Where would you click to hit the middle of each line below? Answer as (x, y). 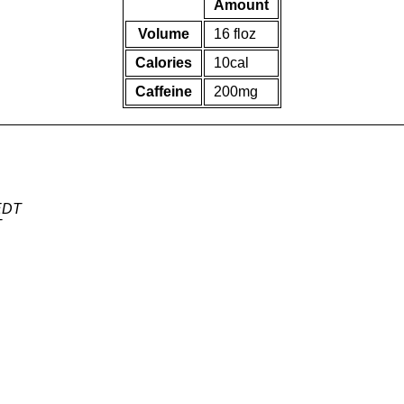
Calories (164, 63)
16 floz (235, 34)
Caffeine (164, 92)
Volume (164, 34)
